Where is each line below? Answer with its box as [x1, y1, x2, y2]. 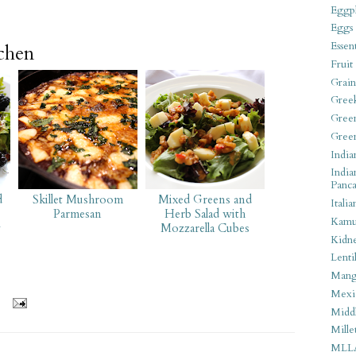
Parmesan [53, 205, 103, 222]
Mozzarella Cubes [160, 219, 250, 236]
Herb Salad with [164, 205, 246, 222]
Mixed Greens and [157, 191, 252, 207]
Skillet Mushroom [32, 191, 123, 207]
